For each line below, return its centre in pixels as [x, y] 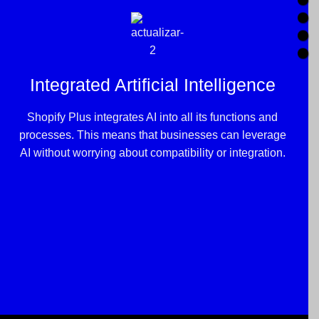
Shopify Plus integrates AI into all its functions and [152, 117]
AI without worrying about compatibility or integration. [152, 152]
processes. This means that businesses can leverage [152, 135]
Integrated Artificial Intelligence [152, 85]
